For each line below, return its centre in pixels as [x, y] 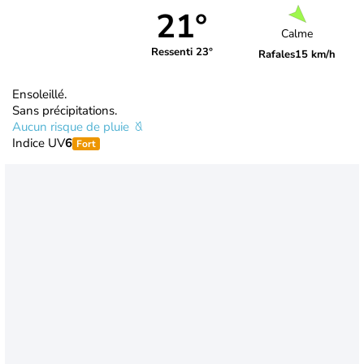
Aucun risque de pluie [72, 126]
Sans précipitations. [65, 110]
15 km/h [316, 55]
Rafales [277, 55]
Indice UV [39, 143]
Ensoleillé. [39, 94]
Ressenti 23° [182, 52]
